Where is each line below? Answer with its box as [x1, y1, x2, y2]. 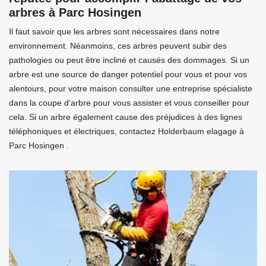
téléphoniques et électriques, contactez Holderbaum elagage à [9, 126, 244, 137]
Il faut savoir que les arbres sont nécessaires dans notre [9, 27, 220, 37]
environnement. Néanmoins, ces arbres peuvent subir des [9, 41, 227, 51]
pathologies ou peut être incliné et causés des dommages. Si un [9, 55, 249, 65]
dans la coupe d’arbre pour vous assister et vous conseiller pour [9, 98, 249, 108]
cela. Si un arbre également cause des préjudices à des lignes [9, 112, 242, 122]
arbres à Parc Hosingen [9, 6, 141, 20]
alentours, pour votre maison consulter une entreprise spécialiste [9, 84, 252, 94]
